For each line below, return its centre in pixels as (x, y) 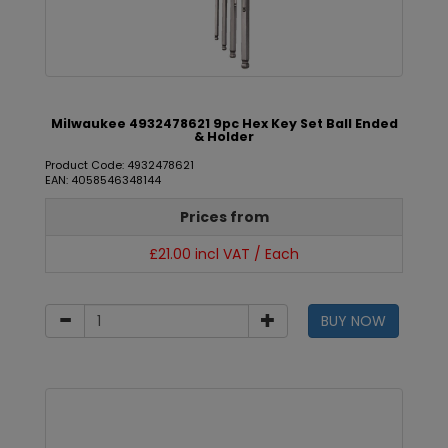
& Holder (224, 136)
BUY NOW (353, 321)
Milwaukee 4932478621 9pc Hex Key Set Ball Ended (224, 123)
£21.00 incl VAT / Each (224, 254)
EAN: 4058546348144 (103, 180)
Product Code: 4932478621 (119, 165)
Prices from (224, 217)
